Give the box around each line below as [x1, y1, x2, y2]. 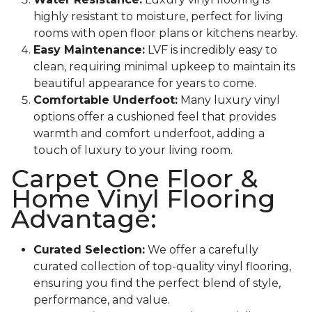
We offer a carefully [145, 243, 258, 257]
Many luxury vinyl [178, 93, 280, 107]
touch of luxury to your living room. [33, 143, 233, 157]
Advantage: [11, 203, 157, 235]
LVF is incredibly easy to [145, 43, 277, 57]
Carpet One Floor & [11, 163, 258, 194]
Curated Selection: [33, 243, 145, 257]
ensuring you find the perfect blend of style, [33, 276, 281, 290]
